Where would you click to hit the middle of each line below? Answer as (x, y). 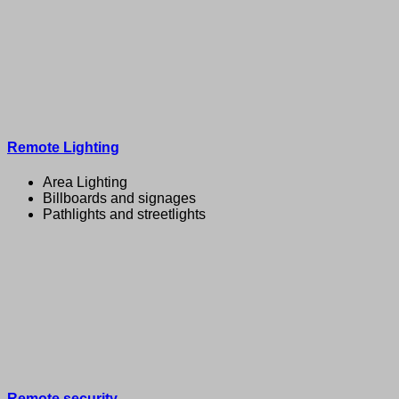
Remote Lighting (63, 148)
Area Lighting (85, 183)
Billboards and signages (119, 199)
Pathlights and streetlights (124, 215)
